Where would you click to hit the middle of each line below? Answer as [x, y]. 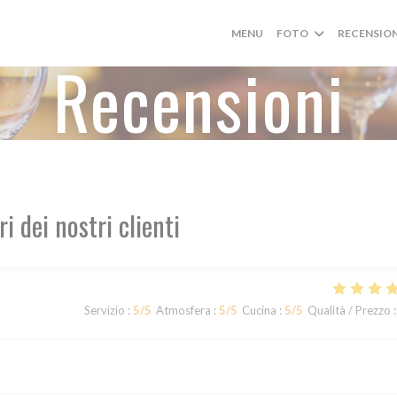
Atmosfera [183, 310]
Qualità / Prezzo [349, 310]
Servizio [104, 310]
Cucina [259, 310]
